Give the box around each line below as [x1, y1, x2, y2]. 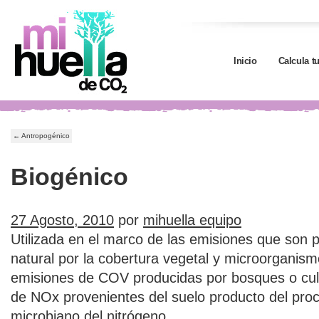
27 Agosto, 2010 [11, 212, 114, 228]
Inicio [234, 56, 257, 66]
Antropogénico [20, 132, 70, 140]
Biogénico [11, 163, 128, 190]
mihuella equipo [143, 212, 241, 228]
